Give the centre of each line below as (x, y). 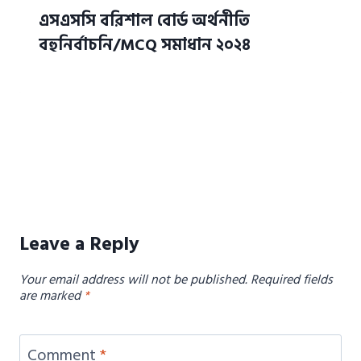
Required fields (292, 279)
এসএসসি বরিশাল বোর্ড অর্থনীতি (144, 21)
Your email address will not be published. (133, 279)
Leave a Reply (79, 243)
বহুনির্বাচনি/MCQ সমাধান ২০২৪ (145, 45)
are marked (52, 295)
